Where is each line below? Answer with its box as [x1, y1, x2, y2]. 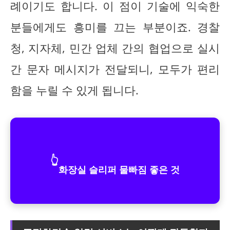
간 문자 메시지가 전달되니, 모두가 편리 [10, 62, 220, 77]
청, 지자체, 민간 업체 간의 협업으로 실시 [10, 41, 220, 56]
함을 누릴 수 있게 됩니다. [10, 83, 139, 98]
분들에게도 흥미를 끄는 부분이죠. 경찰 [10, 20, 220, 35]
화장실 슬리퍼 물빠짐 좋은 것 [59, 163, 180, 176]
